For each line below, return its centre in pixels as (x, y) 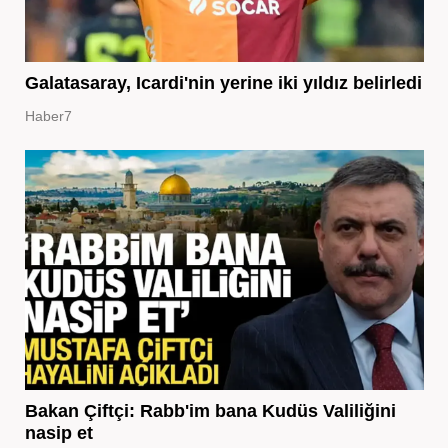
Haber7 (48, 115)
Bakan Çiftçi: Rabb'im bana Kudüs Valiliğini (210, 410)
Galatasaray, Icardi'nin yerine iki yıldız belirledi (223, 82)
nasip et (58, 432)
